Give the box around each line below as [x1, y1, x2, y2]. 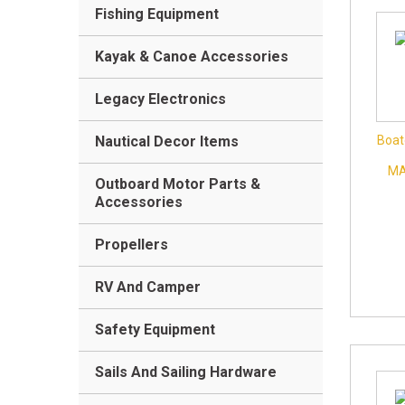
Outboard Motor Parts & [95, 175, 260, 193]
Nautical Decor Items [95, 133, 239, 150]
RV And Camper [95, 278, 201, 296]
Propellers [95, 236, 168, 253]
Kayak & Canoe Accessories [95, 48, 288, 65]
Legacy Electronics [95, 90, 226, 108]
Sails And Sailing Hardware [95, 363, 277, 381]
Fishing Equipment [95, 5, 219, 23]
